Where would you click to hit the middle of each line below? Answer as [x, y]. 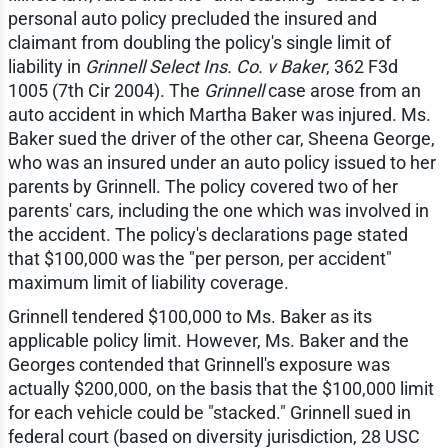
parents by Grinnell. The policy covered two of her [202, 187]
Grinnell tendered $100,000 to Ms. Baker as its [189, 317]
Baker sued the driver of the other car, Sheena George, [221, 139]
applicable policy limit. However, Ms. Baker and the [208, 341]
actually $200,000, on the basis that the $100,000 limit [220, 389]
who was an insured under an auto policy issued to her [221, 163]
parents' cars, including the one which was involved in [218, 211]
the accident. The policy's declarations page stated [207, 235]
